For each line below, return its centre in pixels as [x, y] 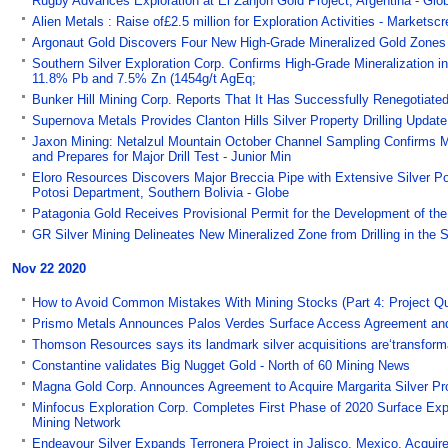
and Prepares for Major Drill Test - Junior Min [161, 156]
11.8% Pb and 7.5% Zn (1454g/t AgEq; [144, 78]
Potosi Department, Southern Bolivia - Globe [160, 192]
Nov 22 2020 [49, 268]
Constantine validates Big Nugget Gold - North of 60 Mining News [221, 365]
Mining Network [76, 422]
